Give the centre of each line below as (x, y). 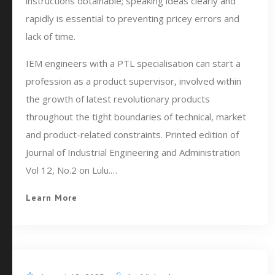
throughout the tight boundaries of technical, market (136, 117)
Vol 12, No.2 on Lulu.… (72, 170)
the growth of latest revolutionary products (118, 99)
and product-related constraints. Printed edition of (132, 134)
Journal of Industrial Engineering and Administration (133, 152)
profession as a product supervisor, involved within (134, 81)
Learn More (52, 198)
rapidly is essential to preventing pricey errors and (133, 18)
